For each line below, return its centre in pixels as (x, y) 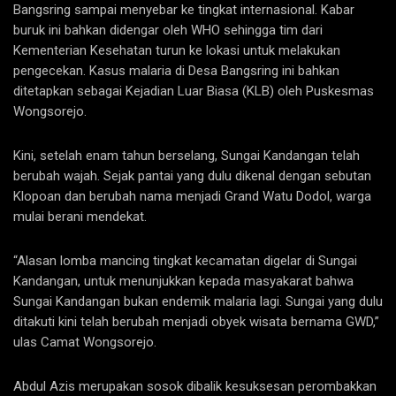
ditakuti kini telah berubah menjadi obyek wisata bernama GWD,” (196, 322)
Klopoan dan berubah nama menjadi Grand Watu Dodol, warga (192, 196)
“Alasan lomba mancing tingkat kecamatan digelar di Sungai (185, 261)
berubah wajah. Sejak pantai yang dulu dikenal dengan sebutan (192, 176)
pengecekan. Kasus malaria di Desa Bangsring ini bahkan (176, 71)
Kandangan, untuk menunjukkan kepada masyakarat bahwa (183, 281)
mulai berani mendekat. (80, 217)
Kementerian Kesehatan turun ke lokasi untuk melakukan (177, 50)
